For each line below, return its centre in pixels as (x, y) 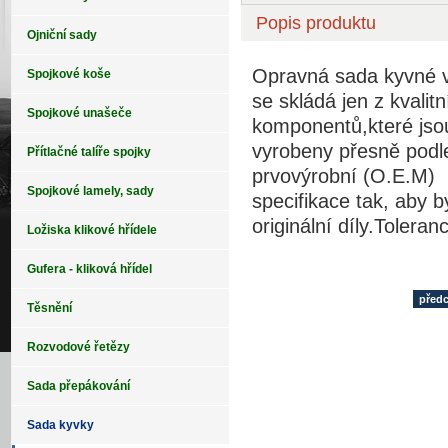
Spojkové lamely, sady (90, 191)
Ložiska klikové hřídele (92, 230)
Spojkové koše (69, 74)
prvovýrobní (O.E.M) (343, 175)
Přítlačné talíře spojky (89, 152)
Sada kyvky (60, 425)
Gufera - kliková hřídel (89, 269)
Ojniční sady (62, 35)
